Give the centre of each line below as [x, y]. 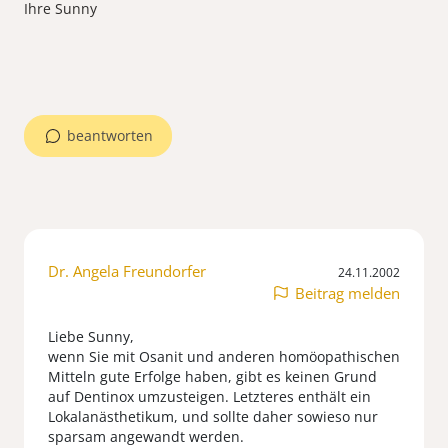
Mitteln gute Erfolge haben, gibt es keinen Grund [212, 377]
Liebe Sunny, [91, 337]
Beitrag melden [347, 293]
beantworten [110, 136]
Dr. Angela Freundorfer [127, 271]
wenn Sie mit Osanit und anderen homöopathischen [224, 357]
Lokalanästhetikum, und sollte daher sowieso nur [213, 417]
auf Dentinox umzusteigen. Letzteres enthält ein [209, 397]
